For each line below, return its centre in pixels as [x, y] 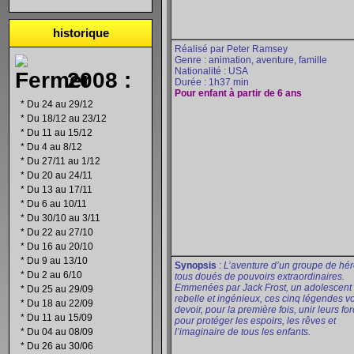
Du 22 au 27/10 [60, 232]
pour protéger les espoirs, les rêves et [255, 321]
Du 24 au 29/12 [60, 104]
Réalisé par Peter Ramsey [231, 49]
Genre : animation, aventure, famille [251, 60]
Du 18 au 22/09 [60, 303]
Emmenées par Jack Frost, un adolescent [263, 288]
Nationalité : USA [211, 71]
